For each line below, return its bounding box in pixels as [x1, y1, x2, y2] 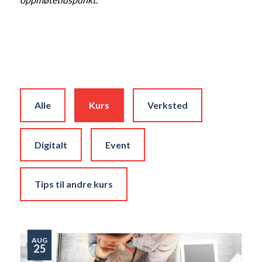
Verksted [147, 99, 188, 111]
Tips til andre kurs [34, 178, 113, 190]
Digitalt [34, 139, 67, 150]
